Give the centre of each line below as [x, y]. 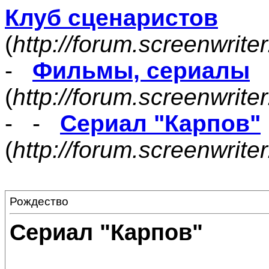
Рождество [39, 201]
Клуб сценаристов [111, 18]
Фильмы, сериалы [141, 71]
